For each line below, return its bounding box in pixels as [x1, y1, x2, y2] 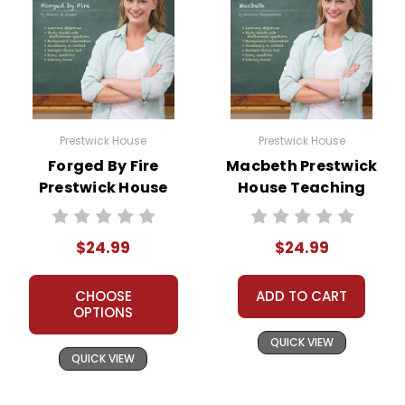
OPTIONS [73, 303, 134, 323]
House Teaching [238, 177, 366, 199]
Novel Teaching [42, 199, 165, 221]
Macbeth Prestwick [226, 155, 378, 177]
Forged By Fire [48, 155, 159, 177]
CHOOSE [74, 287, 132, 306]
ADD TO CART [256, 287, 348, 306]
